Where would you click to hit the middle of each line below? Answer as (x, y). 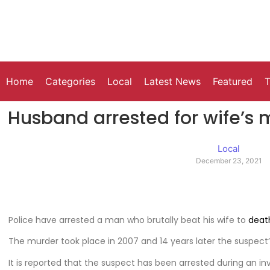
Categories (70, 82)
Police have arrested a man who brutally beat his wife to (127, 220)
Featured (233, 82)
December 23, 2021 (229, 161)
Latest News (172, 82)
